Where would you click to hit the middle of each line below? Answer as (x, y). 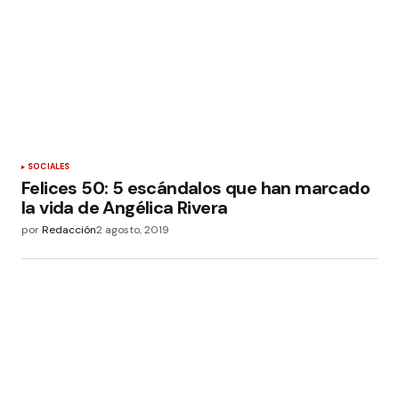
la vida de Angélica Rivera (125, 208)
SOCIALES (49, 167)
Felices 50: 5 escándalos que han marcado (195, 188)
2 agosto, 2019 (133, 230)
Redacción (69, 230)
